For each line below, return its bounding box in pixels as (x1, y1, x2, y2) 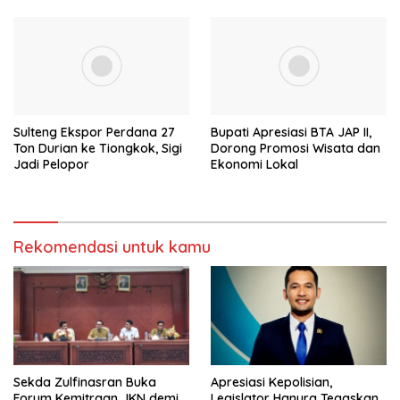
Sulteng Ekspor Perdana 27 (13, 124, 175, 141)
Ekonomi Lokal (211, 156, 298, 173)
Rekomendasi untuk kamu (13, 237, 211, 258)
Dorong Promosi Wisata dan (211, 140, 380, 157)
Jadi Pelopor (13, 156, 89, 173)
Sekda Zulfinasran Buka (13, 373, 156, 390)
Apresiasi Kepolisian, (211, 373, 332, 390)
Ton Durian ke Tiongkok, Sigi (13, 140, 182, 157)
